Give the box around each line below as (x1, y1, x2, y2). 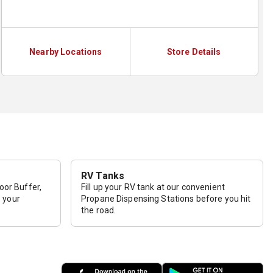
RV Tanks (81, 169, 125, 182)
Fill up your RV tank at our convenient (81, 182, 225, 192)
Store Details (166, 46, 221, 57)
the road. (81, 205, 116, 215)
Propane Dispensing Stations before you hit (81, 193, 251, 204)
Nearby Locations (29, 46, 102, 57)
